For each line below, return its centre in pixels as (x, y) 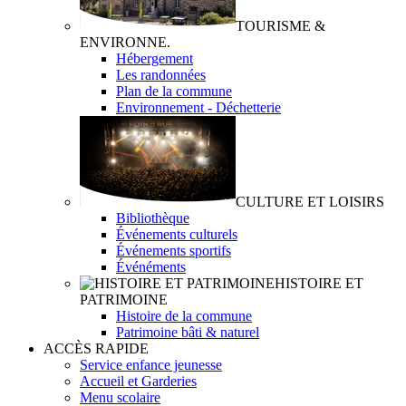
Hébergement (155, 58)
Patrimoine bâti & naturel (188, 332)
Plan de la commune (174, 91)
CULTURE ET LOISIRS (310, 202)
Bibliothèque (153, 218)
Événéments (151, 267)
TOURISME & (280, 26)
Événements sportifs (174, 251)
